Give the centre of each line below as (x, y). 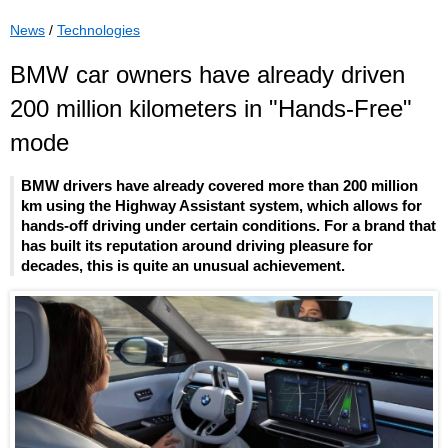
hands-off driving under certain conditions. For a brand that (228, 225)
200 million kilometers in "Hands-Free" (211, 109)
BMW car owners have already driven (207, 75)
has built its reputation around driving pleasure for (197, 245)
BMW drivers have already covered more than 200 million (219, 185)
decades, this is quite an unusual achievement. (183, 265)
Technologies (98, 30)
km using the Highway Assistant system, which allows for (221, 205)
